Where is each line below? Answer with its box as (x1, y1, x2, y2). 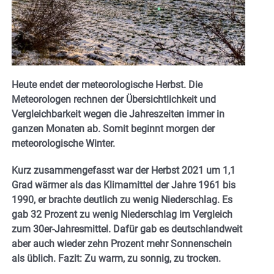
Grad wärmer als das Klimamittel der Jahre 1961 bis (12, 179, 235, 191)
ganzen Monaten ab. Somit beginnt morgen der (12, 123, 215, 135)
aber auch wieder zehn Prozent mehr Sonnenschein (12, 238, 232, 250)
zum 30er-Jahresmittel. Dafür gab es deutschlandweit (12, 223, 242, 235)
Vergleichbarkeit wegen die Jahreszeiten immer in (12, 108, 224, 120)
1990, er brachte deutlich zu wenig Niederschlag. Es (12, 194, 232, 206)
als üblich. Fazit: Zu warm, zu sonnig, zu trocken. (12, 253, 221, 265)
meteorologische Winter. (12, 138, 115, 150)
